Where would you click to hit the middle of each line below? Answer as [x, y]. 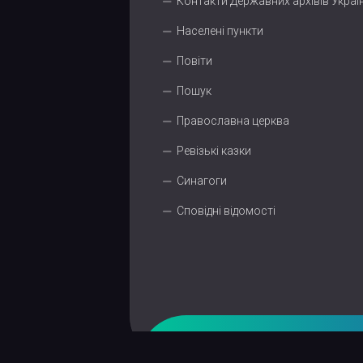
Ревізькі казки [214, 151]
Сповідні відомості [226, 211]
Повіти [194, 61]
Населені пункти [220, 31]
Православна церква [233, 121]
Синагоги [202, 181]
